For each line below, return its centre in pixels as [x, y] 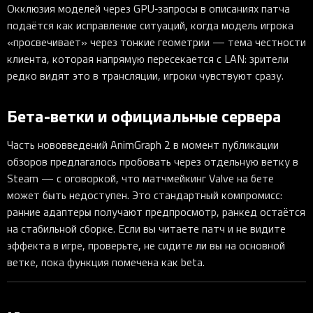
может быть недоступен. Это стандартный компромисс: [145, 195]
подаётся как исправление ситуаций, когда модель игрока [150, 26]
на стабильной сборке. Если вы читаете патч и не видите [146, 228]
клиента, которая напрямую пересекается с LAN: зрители [148, 59]
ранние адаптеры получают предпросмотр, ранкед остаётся [156, 211]
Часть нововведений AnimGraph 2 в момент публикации [143, 144]
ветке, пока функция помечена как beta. [106, 262]
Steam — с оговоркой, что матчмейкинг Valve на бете [140, 178]
